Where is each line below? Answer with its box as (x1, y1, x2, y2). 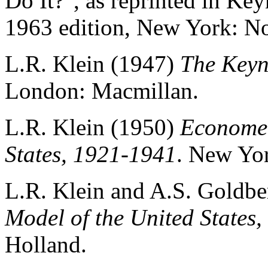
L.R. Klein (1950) (5, 114, 180, 140)
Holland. (5, 232, 87, 257)
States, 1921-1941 (5, 141, 176, 167)
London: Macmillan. (5, 78, 199, 103)
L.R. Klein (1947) (5, 51, 180, 77)
